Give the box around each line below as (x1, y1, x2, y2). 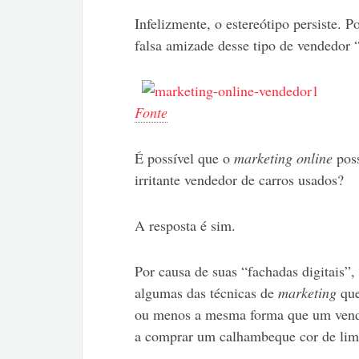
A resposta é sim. (134, 216, 236, 236)
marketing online (233, 148, 333, 168)
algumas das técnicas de (134, 283, 278, 303)
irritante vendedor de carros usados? (134, 170, 344, 190)
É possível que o (134, 148, 234, 168)
